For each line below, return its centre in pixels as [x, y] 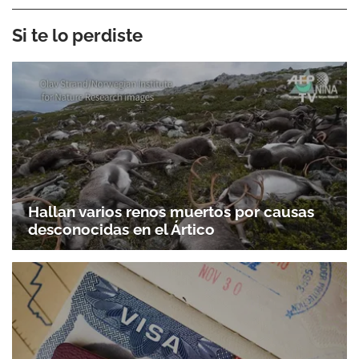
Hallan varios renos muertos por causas [171, 212]
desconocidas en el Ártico [121, 230]
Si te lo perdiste [77, 35]
